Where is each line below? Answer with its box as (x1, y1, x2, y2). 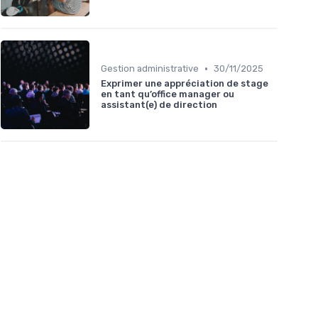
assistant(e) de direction (101, 99, 217, 111)
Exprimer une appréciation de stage (101, 78, 268, 89)
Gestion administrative (101, 63, 199, 75)
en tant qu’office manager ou (101, 89, 234, 100)
